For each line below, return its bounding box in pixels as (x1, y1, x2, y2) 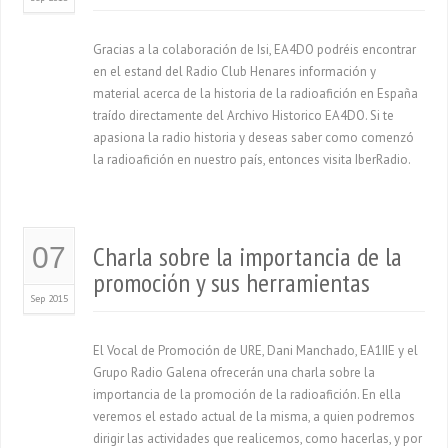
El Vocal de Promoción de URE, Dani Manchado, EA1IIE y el (93, 342, 419, 359)
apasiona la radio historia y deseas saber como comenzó (93, 129, 415, 146)
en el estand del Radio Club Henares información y (93, 63, 377, 80)
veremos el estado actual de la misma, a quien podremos (93, 408, 416, 425)
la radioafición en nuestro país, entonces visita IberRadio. (93, 151, 412, 168)
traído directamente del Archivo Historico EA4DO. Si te (93, 107, 395, 124)
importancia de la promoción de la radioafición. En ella (93, 386, 402, 403)
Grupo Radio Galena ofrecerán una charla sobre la (93, 364, 376, 381)
